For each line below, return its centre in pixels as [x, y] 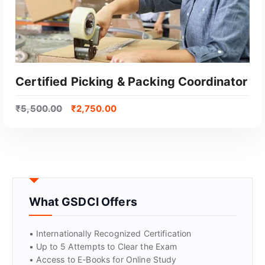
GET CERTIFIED [132, 205]
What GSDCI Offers [83, 201]
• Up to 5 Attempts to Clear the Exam [103, 247]
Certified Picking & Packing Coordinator [132, 81]
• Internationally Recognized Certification [110, 234]
